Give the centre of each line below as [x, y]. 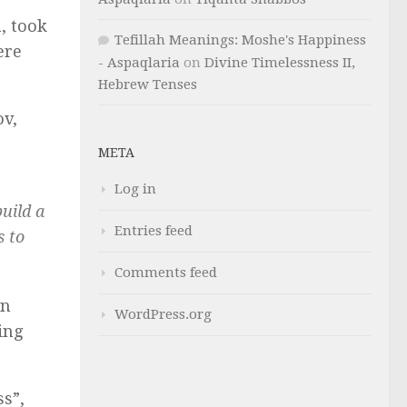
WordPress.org [163, 314]
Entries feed [154, 230]
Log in [135, 189]
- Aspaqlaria [139, 62]
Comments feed [166, 272]
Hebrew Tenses [148, 84]
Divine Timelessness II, [280, 62]
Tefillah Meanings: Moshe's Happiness [240, 40]
